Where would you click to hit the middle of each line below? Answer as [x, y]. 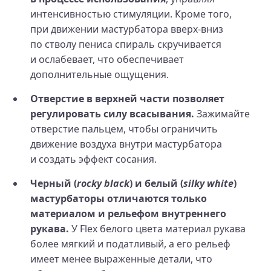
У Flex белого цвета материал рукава [157, 228]
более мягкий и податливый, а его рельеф [130, 243]
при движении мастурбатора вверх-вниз [127, 29]
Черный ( [54, 183]
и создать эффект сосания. [93, 159]
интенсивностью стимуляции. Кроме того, [131, 14]
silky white [208, 183]
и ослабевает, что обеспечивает [107, 59]
